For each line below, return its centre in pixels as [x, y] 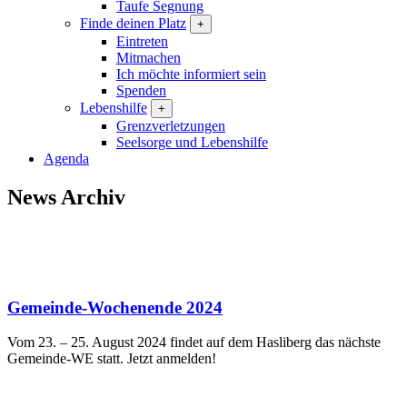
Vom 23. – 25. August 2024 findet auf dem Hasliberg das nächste [194, 342]
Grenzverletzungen [171, 126]
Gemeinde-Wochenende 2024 [115, 307]
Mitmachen [149, 58]
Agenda [66, 159]
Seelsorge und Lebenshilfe [192, 142]
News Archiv [66, 197]
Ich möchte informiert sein [191, 74]
